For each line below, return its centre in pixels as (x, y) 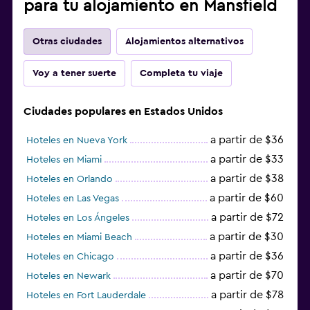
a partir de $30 (247, 236)
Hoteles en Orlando (70, 179)
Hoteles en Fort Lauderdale (86, 295)
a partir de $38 (247, 178)
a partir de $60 (247, 198)
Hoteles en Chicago (70, 256)
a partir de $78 (247, 294)
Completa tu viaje (181, 73)
